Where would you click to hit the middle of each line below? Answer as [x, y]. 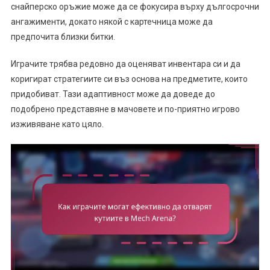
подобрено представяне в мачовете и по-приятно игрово [125, 109]
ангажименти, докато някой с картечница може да [111, 21]
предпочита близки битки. [63, 36]
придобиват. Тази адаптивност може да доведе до [113, 94]
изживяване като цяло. [57, 124]
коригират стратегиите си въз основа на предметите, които [129, 79]
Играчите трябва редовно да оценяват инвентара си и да [125, 64]
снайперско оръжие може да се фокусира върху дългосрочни [135, 6]
